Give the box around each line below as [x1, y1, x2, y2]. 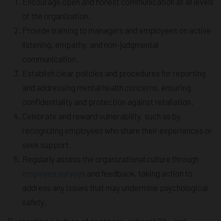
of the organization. [22, 11, 90, 21]
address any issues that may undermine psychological [22, 183, 208, 193]
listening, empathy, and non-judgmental [22, 39, 158, 50]
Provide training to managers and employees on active [22, 25, 211, 36]
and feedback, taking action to [85, 168, 192, 179]
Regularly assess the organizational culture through [22, 154, 199, 164]
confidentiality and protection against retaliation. [22, 97, 193, 107]
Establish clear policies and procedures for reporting [22, 68, 206, 78]
